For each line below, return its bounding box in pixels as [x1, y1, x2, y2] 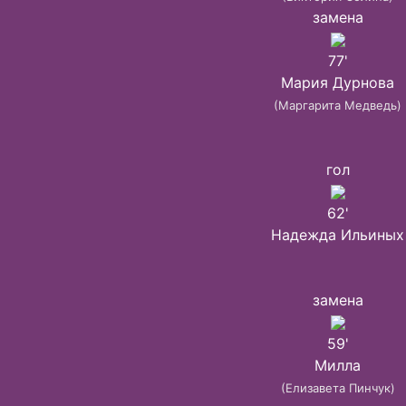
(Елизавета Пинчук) [280, 380, 395, 395]
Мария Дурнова [281, 72, 395, 92]
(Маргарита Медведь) [274, 97, 402, 112]
